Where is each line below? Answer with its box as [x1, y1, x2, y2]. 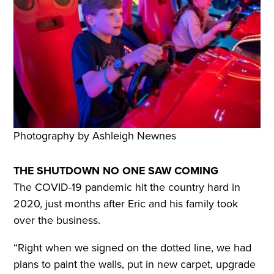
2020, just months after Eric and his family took [13, 195, 239, 212]
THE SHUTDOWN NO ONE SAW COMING [13, 162, 219, 179]
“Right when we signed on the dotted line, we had [13, 239, 252, 256]
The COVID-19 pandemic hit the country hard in [13, 179, 241, 195]
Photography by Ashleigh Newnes [13, 127, 177, 144]
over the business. [13, 212, 101, 228]
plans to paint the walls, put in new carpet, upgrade [13, 256, 256, 272]
